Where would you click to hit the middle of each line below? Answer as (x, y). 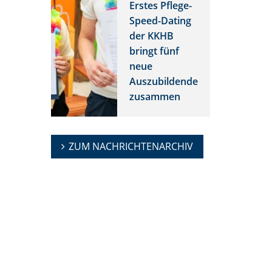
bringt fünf (154, 51)
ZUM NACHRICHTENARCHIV (131, 146)
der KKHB (151, 36)
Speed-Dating (160, 20)
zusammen (155, 96)
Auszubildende (163, 81)
